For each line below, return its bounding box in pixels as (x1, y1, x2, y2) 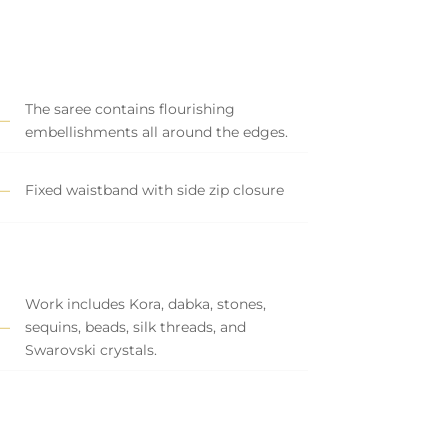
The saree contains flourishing (24, 99, 235, 118)
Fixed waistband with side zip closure (24, 181, 284, 200)
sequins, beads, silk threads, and (24, 317, 246, 336)
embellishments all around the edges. (24, 122, 288, 141)
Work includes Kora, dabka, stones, (24, 294, 266, 313)
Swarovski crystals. (24, 340, 157, 359)
